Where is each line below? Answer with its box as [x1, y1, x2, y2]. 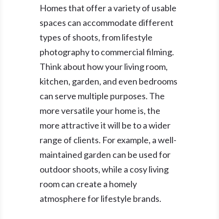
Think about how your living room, [39, 61, 168, 72]
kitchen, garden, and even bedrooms [39, 76, 177, 87]
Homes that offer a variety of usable [39, 2, 176, 14]
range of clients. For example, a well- [39, 134, 176, 146]
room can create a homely [39, 178, 137, 190]
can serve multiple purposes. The [39, 90, 165, 102]
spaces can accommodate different [39, 17, 174, 28]
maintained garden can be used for [39, 149, 171, 160]
